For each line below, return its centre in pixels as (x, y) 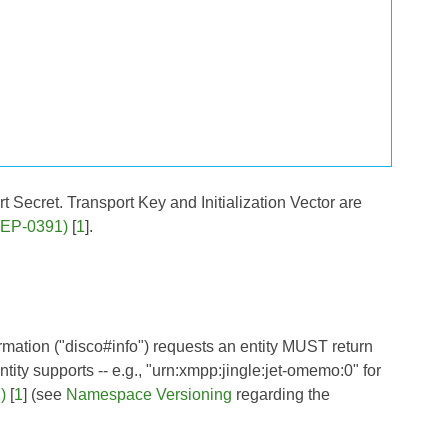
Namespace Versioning (149, 394)
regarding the (281, 394)
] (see (44, 394)
